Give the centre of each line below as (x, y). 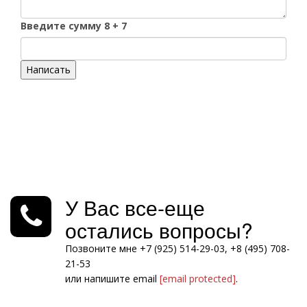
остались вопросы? (159, 230)
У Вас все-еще (135, 207)
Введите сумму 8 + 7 (74, 26)
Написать (48, 70)
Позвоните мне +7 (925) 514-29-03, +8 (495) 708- (177, 248)
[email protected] (198, 279)
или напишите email (112, 279)
